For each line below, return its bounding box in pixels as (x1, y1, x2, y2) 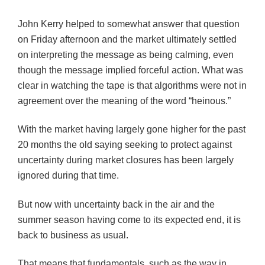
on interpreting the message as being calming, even (18, 49, 234, 60)
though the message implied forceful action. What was (18, 64, 243, 75)
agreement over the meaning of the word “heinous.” (18, 95, 231, 106)
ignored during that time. (18, 170, 119, 181)
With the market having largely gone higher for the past (18, 124, 245, 135)
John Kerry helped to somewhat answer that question (18, 18, 240, 29)
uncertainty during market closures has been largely (18, 155, 234, 166)
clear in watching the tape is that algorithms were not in (18, 80, 247, 91)
